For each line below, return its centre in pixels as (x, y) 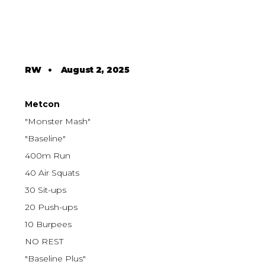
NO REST (44, 242)
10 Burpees (49, 224)
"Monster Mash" (58, 122)
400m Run (48, 156)
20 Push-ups (51, 207)
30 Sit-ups (46, 190)
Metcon (43, 104)
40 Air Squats (52, 173)
